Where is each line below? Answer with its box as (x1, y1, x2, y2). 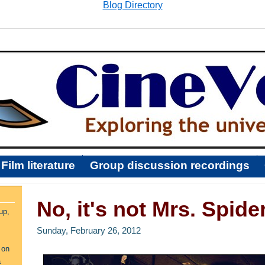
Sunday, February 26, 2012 (37, 226, 141, 235)
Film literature (1, 159, 75, 172)
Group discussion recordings (90, 159, 250, 172)
